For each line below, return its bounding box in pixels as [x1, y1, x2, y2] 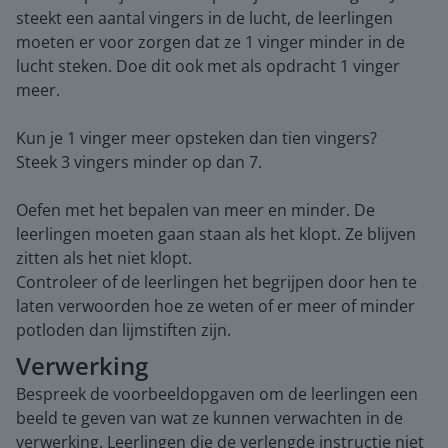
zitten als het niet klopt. [16, 246, 192, 269]
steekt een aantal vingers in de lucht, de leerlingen [16, 6, 393, 29]
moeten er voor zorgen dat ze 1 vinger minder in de [16, 30, 405, 53]
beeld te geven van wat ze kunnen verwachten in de [16, 406, 403, 429]
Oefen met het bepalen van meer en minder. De [16, 198, 375, 221]
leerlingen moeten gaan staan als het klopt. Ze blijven [16, 222, 416, 245]
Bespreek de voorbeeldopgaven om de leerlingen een [16, 382, 418, 405]
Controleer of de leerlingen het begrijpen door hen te [16, 270, 417, 293]
